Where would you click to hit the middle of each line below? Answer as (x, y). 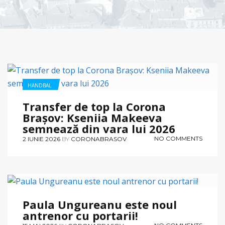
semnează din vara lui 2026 (99, 129)
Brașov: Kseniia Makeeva (92, 118)
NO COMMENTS (178, 138)
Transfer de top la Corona (94, 106)
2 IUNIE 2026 (41, 139)
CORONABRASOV (99, 139)
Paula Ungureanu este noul (100, 204)
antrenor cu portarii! (80, 215)
